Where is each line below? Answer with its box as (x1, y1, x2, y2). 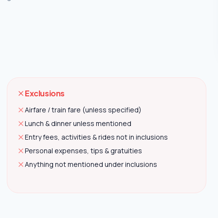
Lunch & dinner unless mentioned (25, 119, 131, 128)
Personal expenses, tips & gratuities (25, 146, 142, 155)
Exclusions (25, 88, 65, 98)
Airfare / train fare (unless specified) (25, 105, 142, 114)
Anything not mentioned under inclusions (25, 160, 157, 169)
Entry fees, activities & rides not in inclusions (25, 132, 168, 142)
